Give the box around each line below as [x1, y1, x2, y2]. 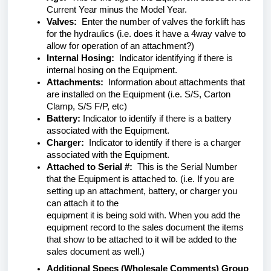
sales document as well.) [47, 247, 145, 256]
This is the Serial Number [132, 162, 237, 172]
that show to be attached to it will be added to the [47, 235, 237, 244]
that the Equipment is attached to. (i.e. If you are [47, 174, 234, 184]
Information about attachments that [106, 77, 245, 87]
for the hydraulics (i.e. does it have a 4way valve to [47, 29, 246, 39]
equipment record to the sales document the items [47, 223, 244, 232]
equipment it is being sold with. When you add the [47, 211, 240, 220]
